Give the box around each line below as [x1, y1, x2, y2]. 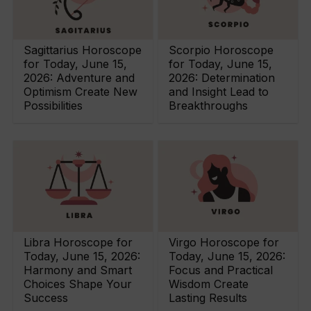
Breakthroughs [169, 98, 249, 112]
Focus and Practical [169, 263, 274, 278]
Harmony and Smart [24, 263, 133, 278]
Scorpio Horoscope [169, 42, 274, 57]
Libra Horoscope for [24, 235, 133, 250]
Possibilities [24, 98, 83, 112]
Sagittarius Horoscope [24, 42, 142, 57]
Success [24, 291, 69, 305]
